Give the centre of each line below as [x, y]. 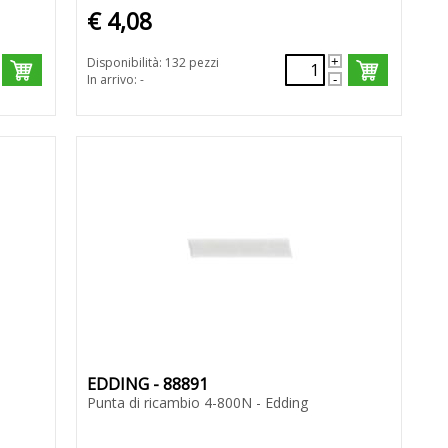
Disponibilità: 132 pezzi [152, 63]
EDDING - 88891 [147, 384]
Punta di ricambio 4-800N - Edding [197, 403]
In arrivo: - [115, 80]
